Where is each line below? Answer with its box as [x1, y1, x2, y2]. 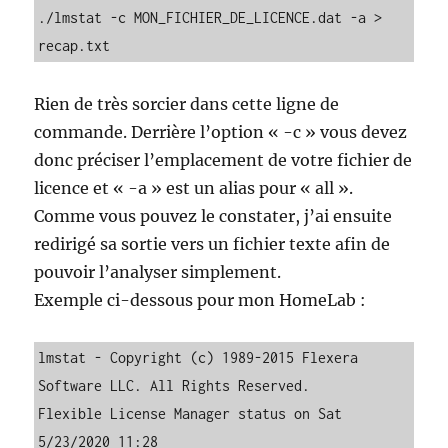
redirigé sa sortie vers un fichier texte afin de [34, 233, 391, 254]
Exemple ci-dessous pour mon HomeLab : [34, 289, 367, 310]
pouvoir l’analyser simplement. [34, 261, 282, 282]
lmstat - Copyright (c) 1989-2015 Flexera [38, 348, 359, 366]
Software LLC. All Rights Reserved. [38, 376, 311, 394]
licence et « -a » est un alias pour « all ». [34, 177, 354, 198]
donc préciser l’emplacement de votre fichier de [34, 149, 413, 170]
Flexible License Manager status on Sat [38, 404, 343, 422]
